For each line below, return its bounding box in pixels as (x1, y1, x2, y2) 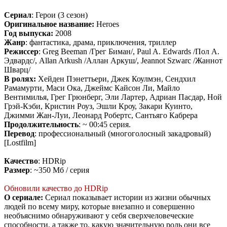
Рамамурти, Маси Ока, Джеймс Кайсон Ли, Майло (4, 84, 180, 93)
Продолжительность (4, 120, 79, 129)
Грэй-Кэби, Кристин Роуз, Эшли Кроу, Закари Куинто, (4, 102, 193, 111)
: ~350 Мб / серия (30, 166, 89, 175)
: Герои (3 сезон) (31, 11, 88, 20)
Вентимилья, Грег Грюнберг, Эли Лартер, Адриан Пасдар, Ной (4, 93, 222, 102)
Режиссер (4, 47, 39, 56)
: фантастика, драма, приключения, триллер (25, 38, 176, 47)
